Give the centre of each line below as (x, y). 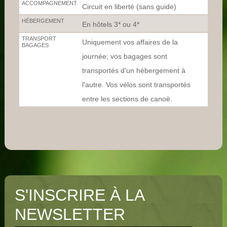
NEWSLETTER (70, 214)
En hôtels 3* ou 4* (111, 25)
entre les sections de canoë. (127, 99)
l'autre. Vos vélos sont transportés (137, 85)
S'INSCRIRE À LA (79, 195)
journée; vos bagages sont (125, 57)
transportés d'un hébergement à (134, 71)
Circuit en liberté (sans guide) (129, 7)
